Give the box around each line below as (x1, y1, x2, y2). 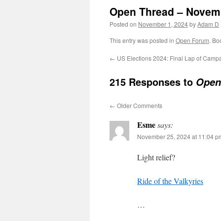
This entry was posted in (110, 36, 176, 44)
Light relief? (137, 152, 175, 162)
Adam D (197, 20, 219, 28)
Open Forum (176, 36, 209, 44)
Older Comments (115, 101, 162, 110)
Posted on (110, 20, 137, 28)
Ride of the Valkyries (137, 176, 203, 186)
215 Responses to (110, 74, 196, 89)
